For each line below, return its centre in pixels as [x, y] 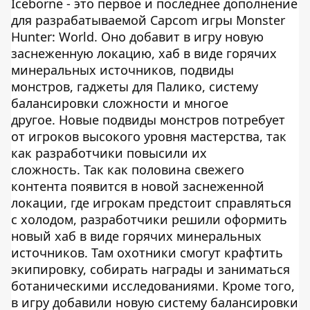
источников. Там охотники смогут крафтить [147, 253]
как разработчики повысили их [109, 153]
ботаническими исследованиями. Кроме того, [153, 286]
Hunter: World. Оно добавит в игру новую [137, 37]
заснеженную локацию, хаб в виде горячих [144, 53]
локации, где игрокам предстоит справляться [151, 203]
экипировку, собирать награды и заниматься [151, 269]
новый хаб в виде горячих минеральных [136, 236]
